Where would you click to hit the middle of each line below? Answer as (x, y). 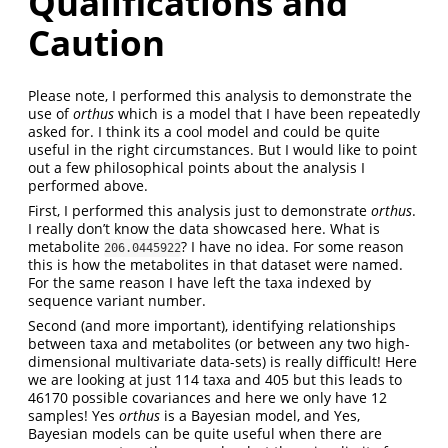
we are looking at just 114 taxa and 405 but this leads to (215, 379)
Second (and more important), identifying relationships (212, 325)
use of (50, 113)
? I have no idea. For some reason (292, 246)
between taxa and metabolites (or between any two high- (219, 343)
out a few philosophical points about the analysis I (196, 167)
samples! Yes (73, 415)
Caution (96, 43)
